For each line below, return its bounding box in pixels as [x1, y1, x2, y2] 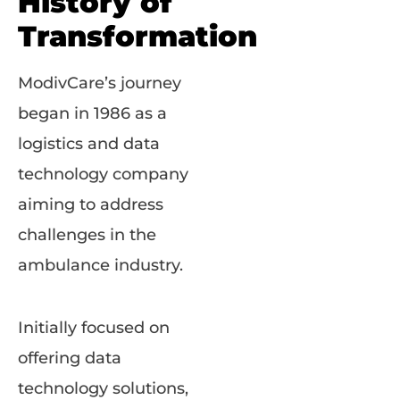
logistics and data [18, 133, 160, 154]
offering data [18, 347, 121, 368]
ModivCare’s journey [18, 72, 181, 93]
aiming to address [18, 194, 163, 214]
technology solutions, [18, 378, 188, 398]
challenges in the [18, 224, 156, 245]
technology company [18, 163, 188, 184]
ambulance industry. [18, 254, 183, 275]
